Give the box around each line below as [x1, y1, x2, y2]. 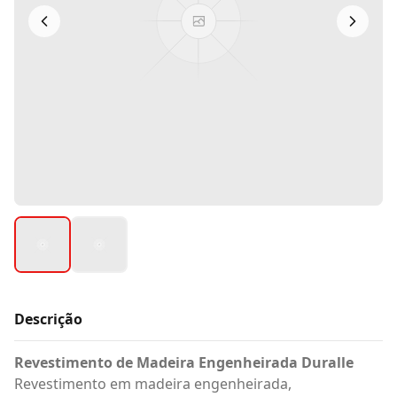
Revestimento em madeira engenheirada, [14, 374, 292, 393]
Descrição [14, 309, 82, 329]
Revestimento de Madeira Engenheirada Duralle [14, 353, 354, 372]
